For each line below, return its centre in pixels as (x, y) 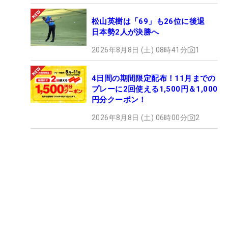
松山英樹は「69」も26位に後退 (152, 21)
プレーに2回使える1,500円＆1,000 (155, 89)
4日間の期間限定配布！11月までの (154, 78)
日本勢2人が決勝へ (125, 32)
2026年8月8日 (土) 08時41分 (139, 50)
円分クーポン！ (119, 99)
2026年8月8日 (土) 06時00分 (139, 117)
